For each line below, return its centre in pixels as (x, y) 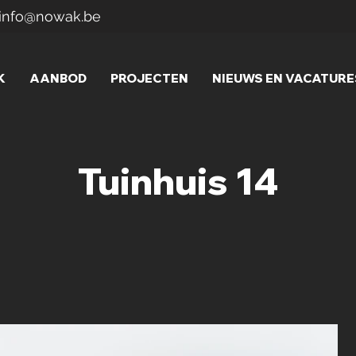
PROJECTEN (149, 78)
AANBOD (58, 78)
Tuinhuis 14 (178, 181)
